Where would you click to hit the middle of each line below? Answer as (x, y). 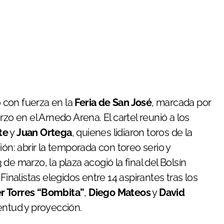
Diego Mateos (120, 193)
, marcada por (181, 103)
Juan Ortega (44, 133)
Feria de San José (113, 103)
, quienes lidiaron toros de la (132, 133)
